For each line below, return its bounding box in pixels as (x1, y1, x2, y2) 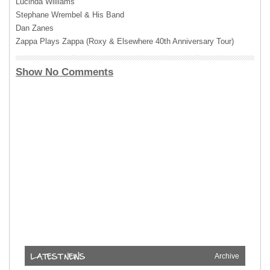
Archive (215, 252, 239, 260)
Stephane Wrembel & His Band (16, 10, 124, 19)
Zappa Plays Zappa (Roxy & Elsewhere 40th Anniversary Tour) (16, 37, 234, 46)
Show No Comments (16, 66, 113, 78)
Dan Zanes (16, 24, 54, 33)
